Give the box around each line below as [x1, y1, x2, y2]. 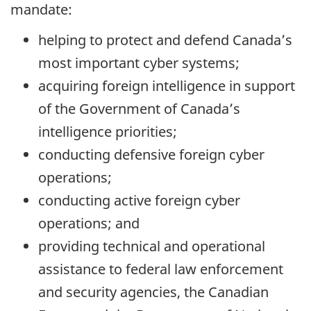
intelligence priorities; [38, 122, 177, 142]
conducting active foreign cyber [38, 191, 240, 210]
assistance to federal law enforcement [38, 260, 283, 279]
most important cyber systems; [38, 53, 239, 73]
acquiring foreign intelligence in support [38, 76, 295, 96]
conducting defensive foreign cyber [38, 145, 264, 165]
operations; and [38, 214, 140, 233]
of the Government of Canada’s [38, 99, 240, 119]
